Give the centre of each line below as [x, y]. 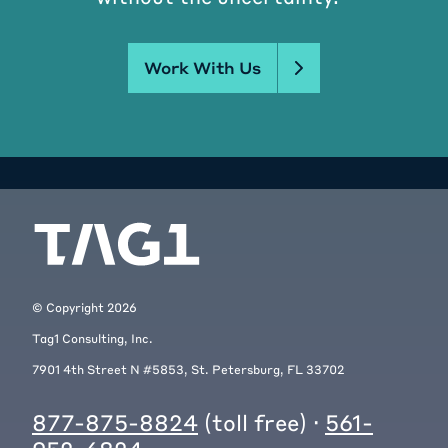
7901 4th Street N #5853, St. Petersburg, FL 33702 [188, 369]
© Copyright [69, 307]
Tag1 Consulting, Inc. [92, 338]
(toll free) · [261, 422]
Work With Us [202, 68]
